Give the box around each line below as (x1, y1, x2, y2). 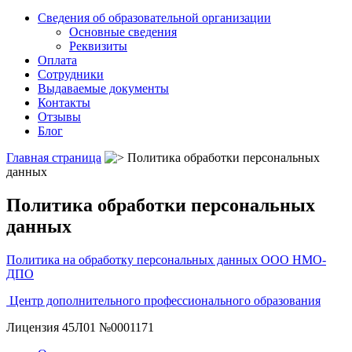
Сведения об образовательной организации (38, 11, 271, 24)
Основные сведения (69, 25, 177, 38)
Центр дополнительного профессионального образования (9, 293, 321, 307)
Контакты (38, 96, 90, 109)
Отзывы (38, 110, 81, 123)
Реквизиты (69, 39, 127, 53)
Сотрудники (38, 68, 104, 81)
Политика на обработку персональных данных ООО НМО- (6, 252, 326, 266)
